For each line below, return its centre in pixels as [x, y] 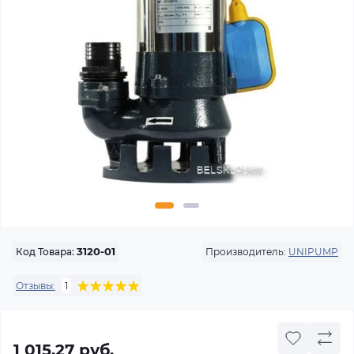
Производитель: [246, 251]
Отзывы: [36, 285]
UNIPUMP [313, 251]
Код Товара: [45, 252]
